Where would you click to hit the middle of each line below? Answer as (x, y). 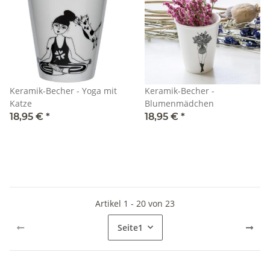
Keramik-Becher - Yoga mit (46, 90)
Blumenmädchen (179, 103)
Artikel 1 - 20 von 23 (135, 203)
